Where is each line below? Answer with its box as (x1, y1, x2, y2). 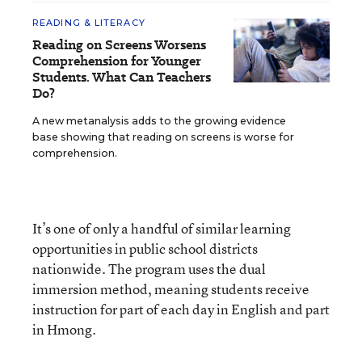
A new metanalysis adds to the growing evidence (32, 114, 286, 127)
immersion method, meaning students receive (32, 279, 309, 298)
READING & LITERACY (32, 16, 145, 28)
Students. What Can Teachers (32, 67, 211, 86)
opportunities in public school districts (32, 238, 258, 258)
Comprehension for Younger (32, 51, 201, 70)
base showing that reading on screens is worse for (32, 130, 294, 143)
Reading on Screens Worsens (32, 35, 206, 54)
